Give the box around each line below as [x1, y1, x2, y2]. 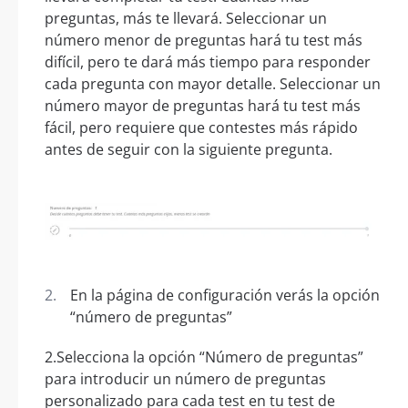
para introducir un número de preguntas [45, 368, 326, 389]
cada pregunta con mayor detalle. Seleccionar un [45, 73, 381, 94]
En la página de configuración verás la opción [70, 284, 380, 305]
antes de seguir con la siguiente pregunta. [45, 138, 332, 159]
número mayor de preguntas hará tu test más [45, 95, 361, 116]
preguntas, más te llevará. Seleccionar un [45, 7, 327, 28]
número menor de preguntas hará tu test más [45, 29, 362, 50]
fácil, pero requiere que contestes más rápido [45, 117, 358, 138]
